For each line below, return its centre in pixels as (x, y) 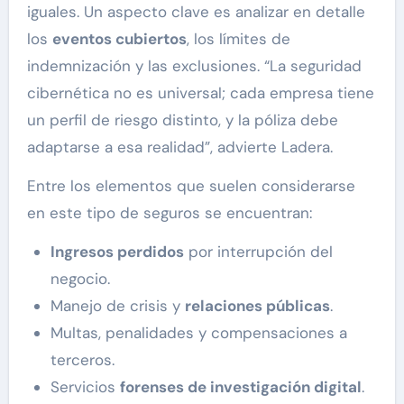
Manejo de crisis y (117, 306)
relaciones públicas (257, 306)
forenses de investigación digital (240, 387)
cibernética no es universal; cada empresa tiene (200, 93)
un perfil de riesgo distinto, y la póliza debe (182, 120)
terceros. (82, 360)
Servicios (85, 387)
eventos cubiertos (119, 39)
